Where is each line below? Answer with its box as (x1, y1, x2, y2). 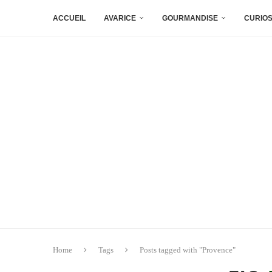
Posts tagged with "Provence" (140, 245, 236, 254)
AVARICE (104, 14, 136, 22)
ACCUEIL (53, 14, 86, 22)
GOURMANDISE (162, 14, 218, 22)
